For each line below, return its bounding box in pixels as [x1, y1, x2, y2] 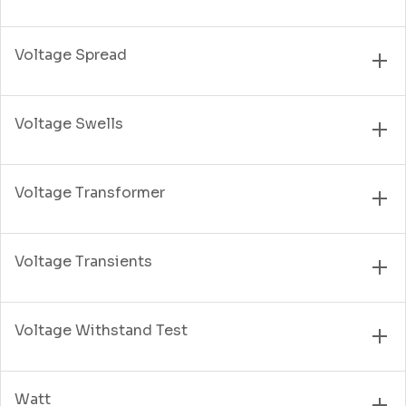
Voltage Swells [14, 113, 123, 133]
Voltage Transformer [14, 182, 165, 202]
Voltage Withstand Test [14, 320, 188, 340]
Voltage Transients [14, 251, 152, 271]
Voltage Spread [14, 44, 127, 64]
